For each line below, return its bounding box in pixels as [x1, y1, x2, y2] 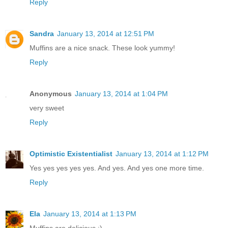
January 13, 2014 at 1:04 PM [75, 90, 168, 98]
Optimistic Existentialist [30, 150, 112, 158]
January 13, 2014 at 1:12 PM [116, 150, 209, 158]
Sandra [30, 30, 54, 38]
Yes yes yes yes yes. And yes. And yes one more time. [30, 164, 204, 173]
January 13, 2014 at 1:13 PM [43, 210, 136, 218]
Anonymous [30, 90, 72, 98]
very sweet [30, 104, 64, 112]
